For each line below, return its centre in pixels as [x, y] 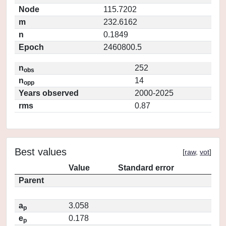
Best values [41, 152]
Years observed [49, 93]
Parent [31, 180]
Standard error [146, 168]
